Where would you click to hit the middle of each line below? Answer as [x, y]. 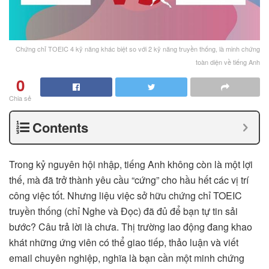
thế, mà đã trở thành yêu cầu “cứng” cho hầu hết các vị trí [129, 180]
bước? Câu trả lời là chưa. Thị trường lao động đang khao [131, 227]
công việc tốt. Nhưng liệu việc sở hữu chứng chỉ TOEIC [125, 196]
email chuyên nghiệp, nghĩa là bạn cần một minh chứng [127, 258]
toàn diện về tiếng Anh [228, 62]
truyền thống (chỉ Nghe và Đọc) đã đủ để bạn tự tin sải [123, 211]
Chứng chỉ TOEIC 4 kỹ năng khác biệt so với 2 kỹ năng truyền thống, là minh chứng [138, 49]
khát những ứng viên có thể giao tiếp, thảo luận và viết [124, 243]
